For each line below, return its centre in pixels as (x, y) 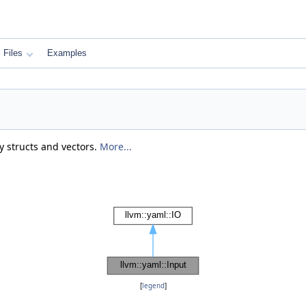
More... (116, 147)
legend (153, 286)
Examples (67, 53)
